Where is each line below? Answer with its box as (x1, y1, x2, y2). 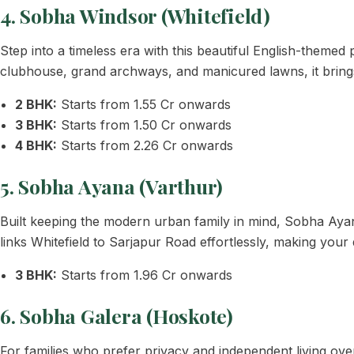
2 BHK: (15, 96, 58, 112)
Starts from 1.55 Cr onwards (57, 96, 232, 112)
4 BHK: (15, 137, 58, 153)
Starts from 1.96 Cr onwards (57, 267, 233, 283)
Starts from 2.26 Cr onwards (57, 137, 234, 153)
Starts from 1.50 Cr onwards (57, 117, 232, 133)
